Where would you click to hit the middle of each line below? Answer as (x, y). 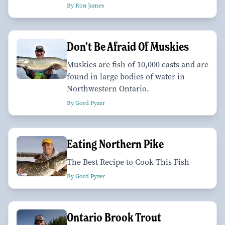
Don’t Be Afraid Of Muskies (128, 46)
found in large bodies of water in (126, 76)
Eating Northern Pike (115, 144)
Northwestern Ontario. (108, 88)
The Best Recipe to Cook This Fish (128, 162)
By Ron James (85, 5)
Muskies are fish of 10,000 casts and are (138, 64)
